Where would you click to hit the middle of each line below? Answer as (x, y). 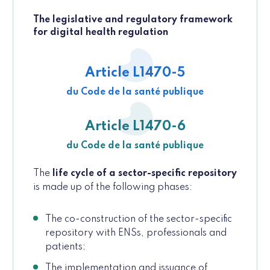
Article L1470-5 (135, 73)
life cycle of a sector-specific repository (145, 174)
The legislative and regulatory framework (133, 20)
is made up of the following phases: (113, 188)
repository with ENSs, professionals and (136, 234)
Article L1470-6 (135, 127)
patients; (65, 247)
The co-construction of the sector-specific (139, 220)
